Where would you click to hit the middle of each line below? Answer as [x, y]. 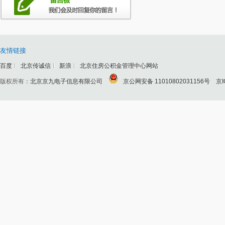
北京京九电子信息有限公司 [66, 81]
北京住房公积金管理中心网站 [119, 66]
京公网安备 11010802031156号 [164, 81]
